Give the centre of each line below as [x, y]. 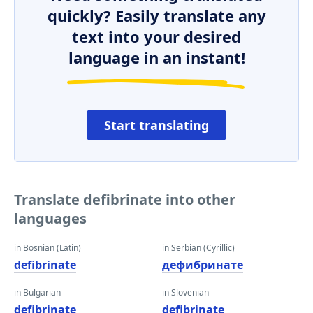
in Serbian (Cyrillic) [198, 248]
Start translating [156, 125]
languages [50, 218]
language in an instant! [156, 57]
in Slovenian [185, 292]
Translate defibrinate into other [125, 199]
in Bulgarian [37, 292]
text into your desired [156, 36]
